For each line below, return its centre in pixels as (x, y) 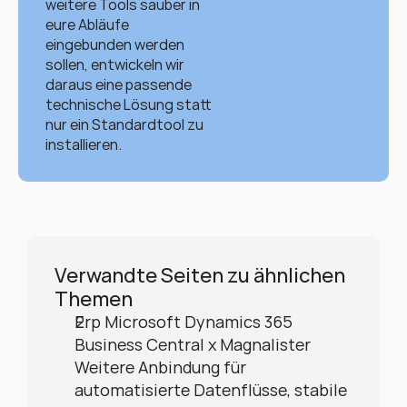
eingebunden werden (115, 45)
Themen (94, 299)
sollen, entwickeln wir (115, 65)
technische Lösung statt (129, 104)
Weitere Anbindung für (160, 367)
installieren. (84, 144)
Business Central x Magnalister (193, 344)
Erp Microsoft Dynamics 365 (184, 322)
